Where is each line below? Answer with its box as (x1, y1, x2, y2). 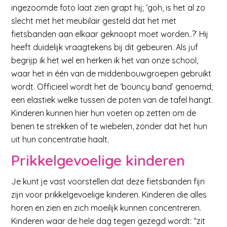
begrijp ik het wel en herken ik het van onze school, (11, 55, 199, 65)
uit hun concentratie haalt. (11, 134, 109, 144)
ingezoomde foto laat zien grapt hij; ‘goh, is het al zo (11, 2, 206, 13)
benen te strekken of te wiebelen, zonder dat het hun (11, 121, 208, 131)
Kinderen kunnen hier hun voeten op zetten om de (11, 107, 197, 118)
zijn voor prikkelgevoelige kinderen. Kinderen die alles (11, 190, 207, 200)
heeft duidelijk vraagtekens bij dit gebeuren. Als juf (11, 42, 199, 52)
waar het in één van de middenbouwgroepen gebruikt (11, 68, 212, 79)
